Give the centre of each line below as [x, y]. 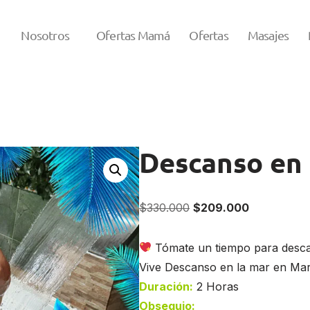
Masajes [268, 35]
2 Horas [218, 286]
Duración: [166, 286]
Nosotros [45, 35]
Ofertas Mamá [133, 35]
